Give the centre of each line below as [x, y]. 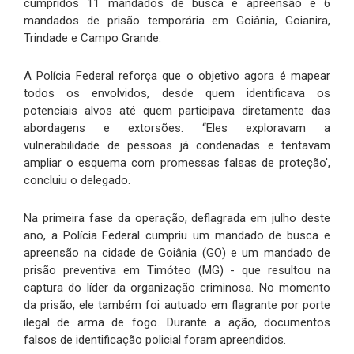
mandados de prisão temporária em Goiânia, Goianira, [177, 21]
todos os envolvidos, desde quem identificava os [177, 94]
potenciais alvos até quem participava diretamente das [177, 111]
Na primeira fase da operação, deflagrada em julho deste [177, 218]
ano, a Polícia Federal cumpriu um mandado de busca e [177, 236]
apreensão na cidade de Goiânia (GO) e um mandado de [177, 253]
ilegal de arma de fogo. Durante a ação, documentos [177, 323]
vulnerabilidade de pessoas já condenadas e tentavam [177, 146]
